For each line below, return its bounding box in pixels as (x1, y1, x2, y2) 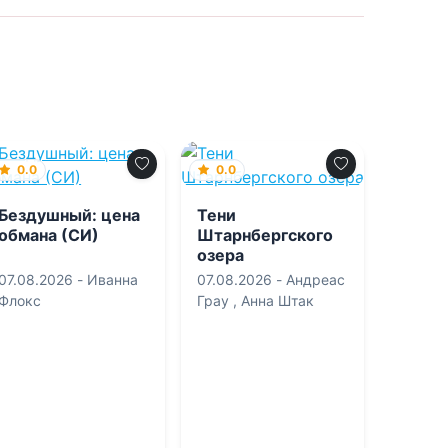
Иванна (87, 270, 139, 288)
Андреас (285, 270, 345, 288)
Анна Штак (277, 291, 314, 309)
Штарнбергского (196, 224, 333, 245)
